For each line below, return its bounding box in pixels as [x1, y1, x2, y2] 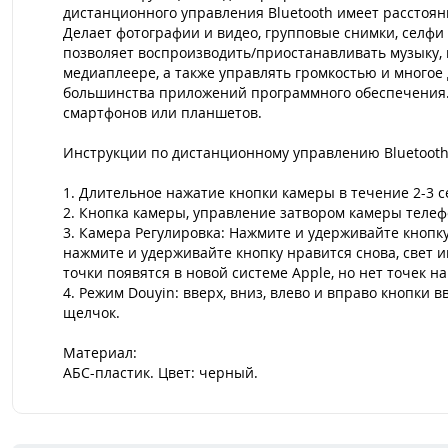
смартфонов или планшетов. [63, 103, 262, 122]
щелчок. [63, 303, 120, 322]
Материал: [63, 343, 137, 362]
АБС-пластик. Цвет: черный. [63, 363, 258, 382]
